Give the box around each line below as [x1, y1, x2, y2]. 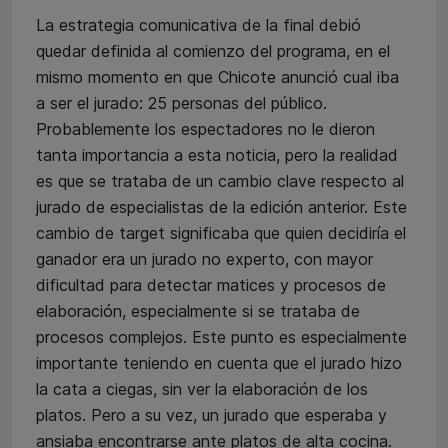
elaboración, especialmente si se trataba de [36, 300, 360, 321]
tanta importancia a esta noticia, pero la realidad [36, 144, 398, 165]
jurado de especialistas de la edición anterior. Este [36, 196, 407, 217]
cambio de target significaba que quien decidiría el [36, 222, 406, 243]
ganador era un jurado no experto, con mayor [36, 248, 373, 269]
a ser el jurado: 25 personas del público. [36, 92, 327, 113]
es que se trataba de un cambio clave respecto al [36, 170, 404, 191]
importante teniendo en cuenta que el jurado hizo [36, 352, 402, 373]
